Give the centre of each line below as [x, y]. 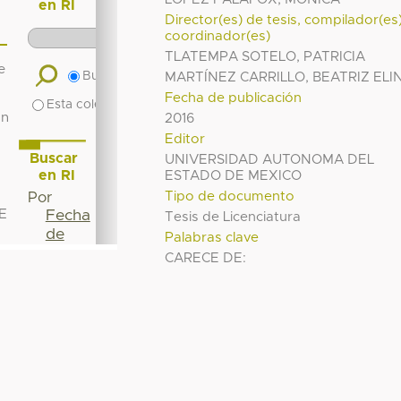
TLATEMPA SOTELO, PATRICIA [265, 56]
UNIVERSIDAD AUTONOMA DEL [270, 159]
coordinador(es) [218, 36]
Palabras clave [212, 237]
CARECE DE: [206, 258]
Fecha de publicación [234, 98]
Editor [185, 139]
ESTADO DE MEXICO [234, 175]
